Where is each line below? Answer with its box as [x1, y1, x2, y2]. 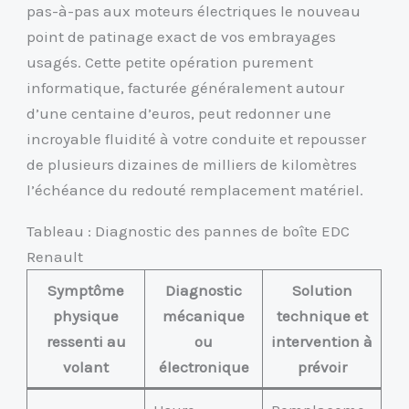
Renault [26, 247, 84, 267]
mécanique [163, 307, 246, 326]
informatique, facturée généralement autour [26, 79, 345, 98]
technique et [276, 307, 368, 326]
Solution [291, 281, 352, 300]
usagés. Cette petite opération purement [26, 53, 314, 72]
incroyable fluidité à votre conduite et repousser [26, 130, 367, 149]
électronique [158, 358, 249, 377]
